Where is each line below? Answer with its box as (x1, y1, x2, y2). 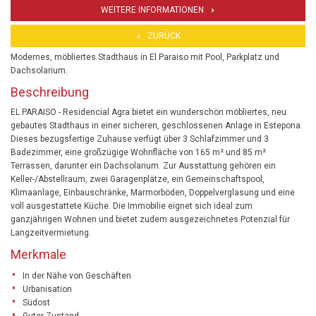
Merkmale (11, 246, 66, 262)
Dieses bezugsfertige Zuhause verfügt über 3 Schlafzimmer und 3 (11, 133, 269, 144)
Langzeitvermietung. (11, 227, 91, 238)
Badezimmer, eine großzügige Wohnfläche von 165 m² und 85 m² (11, 147, 266, 157)
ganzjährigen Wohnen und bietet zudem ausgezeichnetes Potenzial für (11, 214, 290, 224)
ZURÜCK (147, 30, 181, 41)
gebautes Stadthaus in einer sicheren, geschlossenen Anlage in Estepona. (11, 120, 303, 130)
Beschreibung (11, 84, 89, 99)
